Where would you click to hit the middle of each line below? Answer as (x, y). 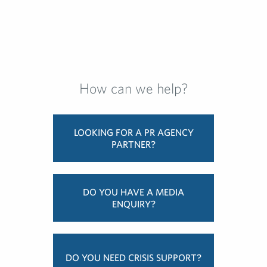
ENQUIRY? (133, 204)
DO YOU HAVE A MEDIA (133, 192)
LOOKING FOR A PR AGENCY (133, 133)
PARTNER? (133, 145)
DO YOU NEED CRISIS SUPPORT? (133, 258)
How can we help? (133, 89)
